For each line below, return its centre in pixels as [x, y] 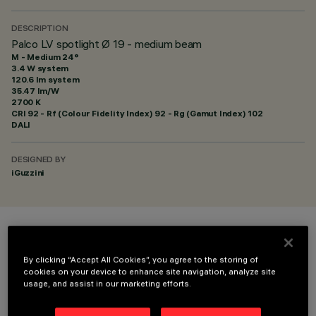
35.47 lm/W [35, 91]
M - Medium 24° [45, 57]
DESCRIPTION [40, 29]
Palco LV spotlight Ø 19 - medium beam [107, 44]
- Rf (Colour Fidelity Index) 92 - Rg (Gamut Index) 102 [151, 113]
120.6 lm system [45, 79]
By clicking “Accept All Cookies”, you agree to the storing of [141, 260]
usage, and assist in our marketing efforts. [108, 284]
